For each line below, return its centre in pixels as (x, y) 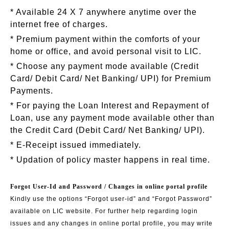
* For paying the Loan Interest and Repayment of (110, 105)
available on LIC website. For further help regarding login (104, 211)
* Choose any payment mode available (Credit (105, 66)
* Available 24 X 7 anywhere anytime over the (104, 12)
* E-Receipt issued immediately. (76, 145)
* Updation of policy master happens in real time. (110, 159)
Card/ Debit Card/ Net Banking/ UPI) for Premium (111, 78)
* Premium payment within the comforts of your (105, 39)
